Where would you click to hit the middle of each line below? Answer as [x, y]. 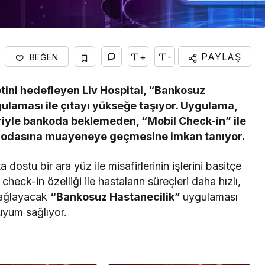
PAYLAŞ [219, 57]
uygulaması [211, 196]
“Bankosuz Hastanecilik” [117, 196]
